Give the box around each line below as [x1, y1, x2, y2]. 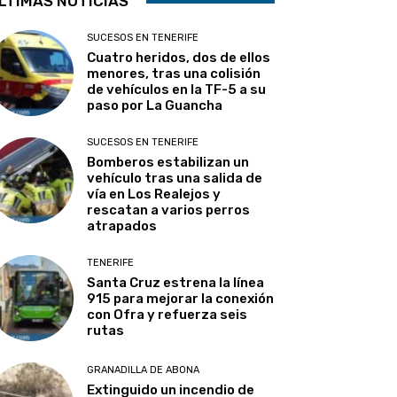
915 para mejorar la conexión [87, 291, 275, 307]
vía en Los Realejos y [87, 186, 222, 203]
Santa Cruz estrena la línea [87, 275, 265, 292]
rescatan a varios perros [87, 202, 251, 219]
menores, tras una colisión [87, 66, 261, 82]
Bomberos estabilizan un [87, 154, 250, 171]
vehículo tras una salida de [87, 170, 263, 187]
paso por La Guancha [87, 97, 223, 114]
